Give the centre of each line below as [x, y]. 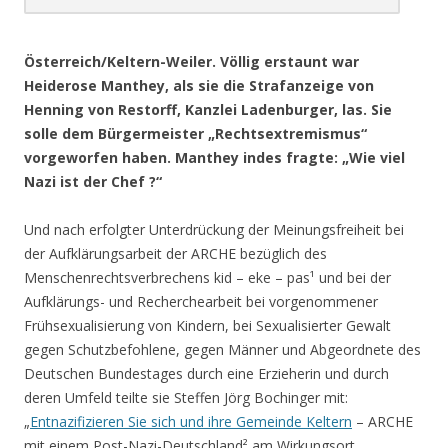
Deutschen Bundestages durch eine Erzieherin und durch [206, 373]
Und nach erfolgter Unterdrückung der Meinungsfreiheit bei [214, 229]
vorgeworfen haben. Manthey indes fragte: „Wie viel [214, 157]
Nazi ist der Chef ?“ [93, 181]
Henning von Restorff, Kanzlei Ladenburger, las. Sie [208, 109]
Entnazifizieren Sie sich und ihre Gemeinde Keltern [191, 421]
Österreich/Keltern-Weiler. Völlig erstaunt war [191, 61]
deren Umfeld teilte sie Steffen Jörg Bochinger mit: [186, 397]
